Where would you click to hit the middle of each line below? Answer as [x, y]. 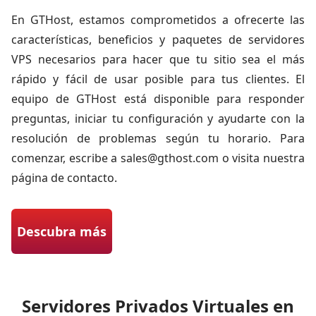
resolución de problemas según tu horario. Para [158, 138]
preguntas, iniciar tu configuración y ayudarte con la [158, 119]
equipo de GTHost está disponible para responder [158, 99]
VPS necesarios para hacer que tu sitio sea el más [158, 59]
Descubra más [62, 231]
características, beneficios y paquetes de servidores [158, 39]
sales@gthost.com [170, 158]
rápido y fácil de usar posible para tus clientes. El [158, 79]
